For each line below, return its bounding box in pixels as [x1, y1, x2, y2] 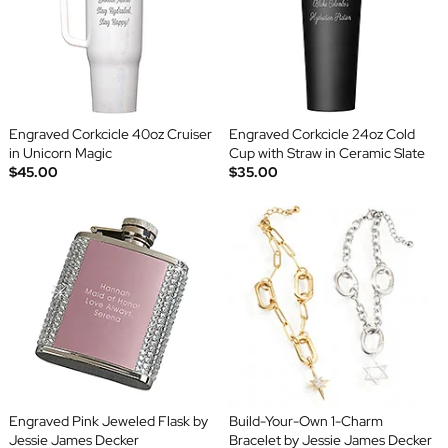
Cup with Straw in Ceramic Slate [229, 143, 425, 162]
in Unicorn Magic [8, 143, 112, 162]
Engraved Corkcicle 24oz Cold [229, 124, 415, 143]
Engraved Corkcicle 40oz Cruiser [8, 124, 212, 143]
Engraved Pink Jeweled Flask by [8, 411, 208, 430]
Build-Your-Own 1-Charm [229, 411, 383, 430]
